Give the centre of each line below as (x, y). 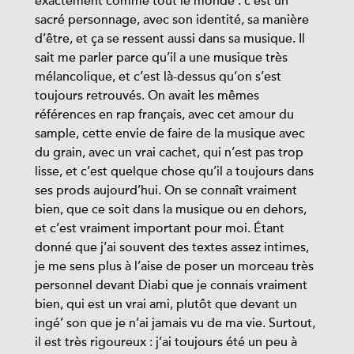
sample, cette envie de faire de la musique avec (170, 134)
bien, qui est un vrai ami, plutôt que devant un (166, 304)
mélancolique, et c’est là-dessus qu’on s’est (158, 77)
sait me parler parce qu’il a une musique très (161, 58)
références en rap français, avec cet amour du (164, 115)
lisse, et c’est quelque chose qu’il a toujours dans (174, 171)
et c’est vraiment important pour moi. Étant (160, 228)
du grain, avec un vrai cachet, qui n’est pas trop (169, 153)
